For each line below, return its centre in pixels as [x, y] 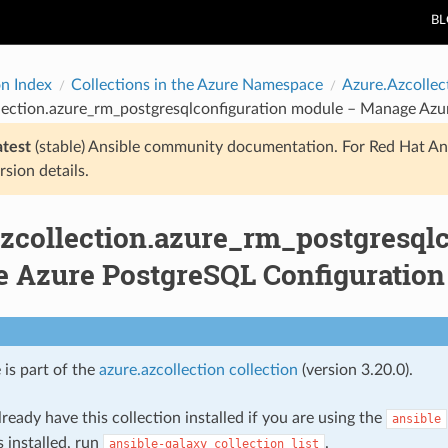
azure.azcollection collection [198, 369]
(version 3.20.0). [355, 369]
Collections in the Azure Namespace [196, 84]
